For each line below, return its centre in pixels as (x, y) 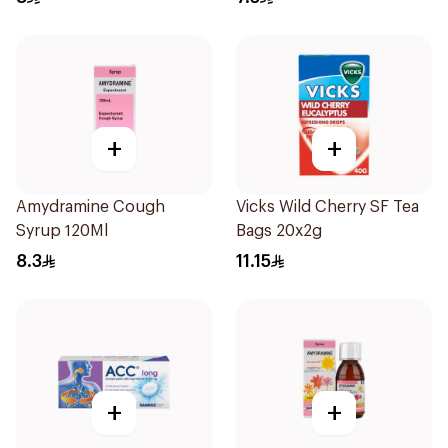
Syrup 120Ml (62, 231)
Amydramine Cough (90, 207)
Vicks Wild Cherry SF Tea (327, 207)
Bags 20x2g (279, 231)
